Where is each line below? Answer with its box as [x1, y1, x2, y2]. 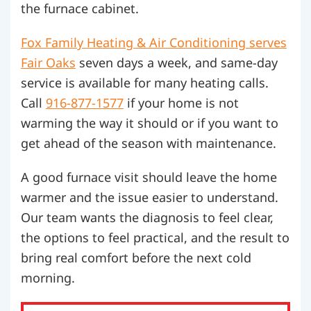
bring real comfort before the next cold [21, 249, 251, 267]
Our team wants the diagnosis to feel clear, [21, 209, 274, 226]
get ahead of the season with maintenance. [21, 135, 276, 152]
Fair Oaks [21, 54, 76, 72]
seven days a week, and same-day [76, 54, 278, 72]
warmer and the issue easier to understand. [21, 189, 278, 206]
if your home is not [124, 94, 239, 112]
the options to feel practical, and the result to [21, 229, 289, 246]
